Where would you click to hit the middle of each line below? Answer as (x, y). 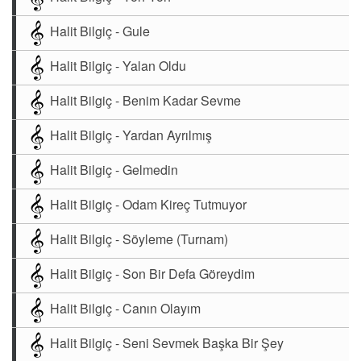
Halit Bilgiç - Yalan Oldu (118, 65)
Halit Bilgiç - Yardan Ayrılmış (131, 135)
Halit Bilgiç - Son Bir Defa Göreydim (152, 273)
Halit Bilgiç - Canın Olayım (125, 308)
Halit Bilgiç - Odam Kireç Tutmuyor (148, 204)
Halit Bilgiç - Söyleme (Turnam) (139, 239)
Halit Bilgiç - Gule (100, 31)
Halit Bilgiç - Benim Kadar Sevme (145, 100)
